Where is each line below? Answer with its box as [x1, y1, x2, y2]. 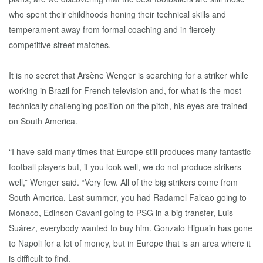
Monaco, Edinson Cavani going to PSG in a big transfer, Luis [9, 207, 233, 218]
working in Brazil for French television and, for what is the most [9, 85, 241, 96]
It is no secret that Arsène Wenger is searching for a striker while [9, 69, 248, 81]
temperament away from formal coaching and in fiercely [9, 23, 215, 35]
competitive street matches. [9, 39, 111, 50]
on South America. [9, 115, 77, 127]
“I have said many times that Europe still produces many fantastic [9, 146, 251, 157]
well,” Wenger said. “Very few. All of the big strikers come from [9, 176, 238, 188]
